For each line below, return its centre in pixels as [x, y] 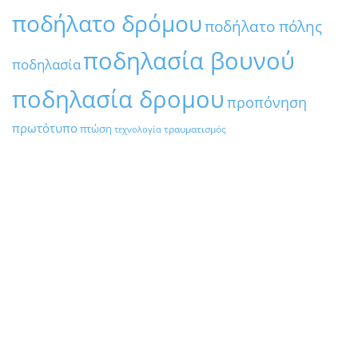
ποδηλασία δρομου [118, 99]
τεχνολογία [138, 130]
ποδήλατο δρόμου [107, 24]
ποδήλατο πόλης [263, 26]
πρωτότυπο [45, 128]
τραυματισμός [195, 129]
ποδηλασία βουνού [189, 61]
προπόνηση [267, 103]
